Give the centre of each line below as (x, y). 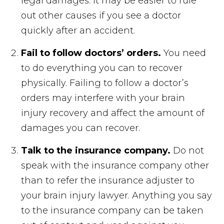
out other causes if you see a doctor (101, 16)
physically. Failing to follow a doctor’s (105, 83)
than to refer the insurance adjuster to (108, 181)
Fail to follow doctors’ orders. (91, 53)
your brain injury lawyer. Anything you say (117, 196)
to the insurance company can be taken (112, 211)
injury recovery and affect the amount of (113, 113)
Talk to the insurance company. (96, 151)
